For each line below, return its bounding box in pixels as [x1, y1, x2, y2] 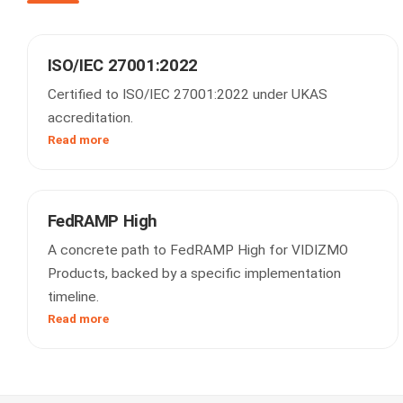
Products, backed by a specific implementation [47, 265, 341, 282]
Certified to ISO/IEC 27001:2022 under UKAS [47, 86, 327, 103]
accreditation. [47, 110, 133, 126]
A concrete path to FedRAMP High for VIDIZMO [47, 242, 348, 258]
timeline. [47, 289, 99, 305]
